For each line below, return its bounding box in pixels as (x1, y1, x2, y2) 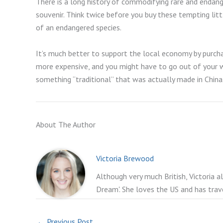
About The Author (36, 119, 96, 130)
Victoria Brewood (96, 153, 154, 164)
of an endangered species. (36, 22, 123, 33)
